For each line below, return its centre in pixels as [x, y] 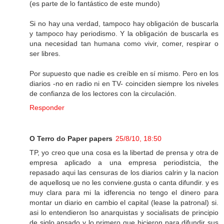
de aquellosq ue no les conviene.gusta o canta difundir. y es [124, 183]
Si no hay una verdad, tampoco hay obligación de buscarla [124, 24]
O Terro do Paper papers [71, 139]
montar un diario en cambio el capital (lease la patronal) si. [124, 203]
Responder [47, 108]
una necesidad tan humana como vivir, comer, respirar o [124, 44]
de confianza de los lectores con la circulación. [103, 94]
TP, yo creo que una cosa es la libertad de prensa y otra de [124, 153]
